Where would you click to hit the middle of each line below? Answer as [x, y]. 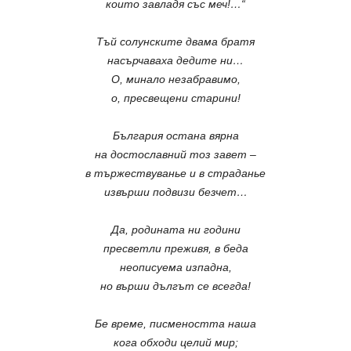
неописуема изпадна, [175, 267]
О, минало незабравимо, [175, 79]
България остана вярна [175, 136]
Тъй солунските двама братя [175, 42]
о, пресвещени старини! [175, 98]
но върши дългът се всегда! [175, 286]
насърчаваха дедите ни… [175, 60]
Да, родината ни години [175, 230]
